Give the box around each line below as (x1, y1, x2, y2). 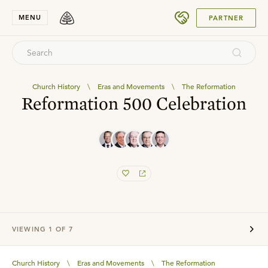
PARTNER (209, 13, 243, 22)
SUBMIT (211, 9, 236, 17)
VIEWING (12, 224, 48, 233)
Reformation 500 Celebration (22, 92, 246, 114)
